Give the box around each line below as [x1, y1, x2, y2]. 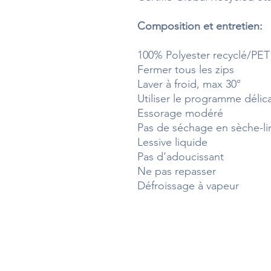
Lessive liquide [137, 135, 207, 149]
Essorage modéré [137, 106, 223, 120]
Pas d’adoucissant [137, 149, 224, 163]
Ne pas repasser [137, 164, 216, 178]
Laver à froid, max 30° [137, 77, 241, 91]
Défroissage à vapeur [137, 178, 239, 192]
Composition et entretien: [137, 19, 263, 33]
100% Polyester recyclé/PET [137, 48, 270, 62]
